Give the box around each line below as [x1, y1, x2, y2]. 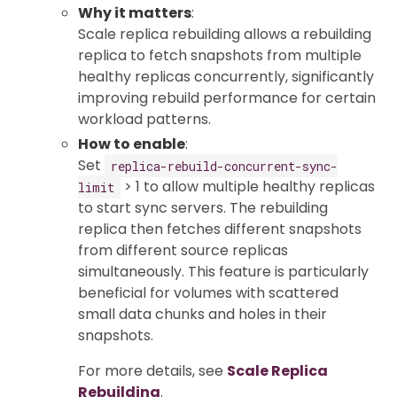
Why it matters [78, 3, 191, 24]
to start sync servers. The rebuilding [78, 198, 328, 219]
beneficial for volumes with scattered [78, 283, 339, 304]
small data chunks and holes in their [78, 304, 327, 325]
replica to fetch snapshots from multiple [78, 45, 362, 66]
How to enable [78, 134, 185, 155]
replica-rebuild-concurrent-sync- [111, 157, 338, 175]
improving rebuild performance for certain [78, 88, 376, 109]
